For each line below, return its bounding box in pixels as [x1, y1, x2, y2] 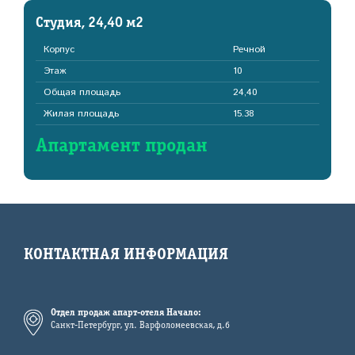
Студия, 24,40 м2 [36, 17, 143, 30]
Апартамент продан [36, 138, 208, 155]
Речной [232, 43, 265, 56]
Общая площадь [44, 86, 120, 99]
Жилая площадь [44, 107, 119, 120]
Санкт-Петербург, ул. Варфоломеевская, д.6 [51, 321, 230, 330]
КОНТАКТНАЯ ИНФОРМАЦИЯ [24, 248, 228, 262]
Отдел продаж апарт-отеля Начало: [51, 308, 201, 317]
